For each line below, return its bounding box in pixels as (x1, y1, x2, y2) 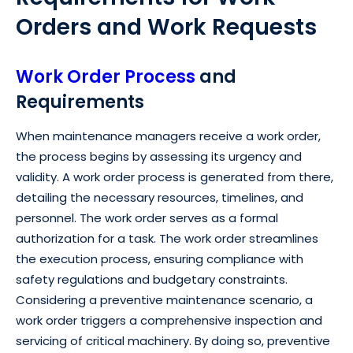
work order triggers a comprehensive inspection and (16, 312, 322, 329)
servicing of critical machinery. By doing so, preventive (16, 333, 330, 350)
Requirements (16, 90, 144, 115)
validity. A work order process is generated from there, (16, 169, 333, 186)
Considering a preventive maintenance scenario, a (16, 292, 313, 309)
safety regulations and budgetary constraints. (16, 271, 288, 288)
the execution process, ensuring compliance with (16, 251, 303, 268)
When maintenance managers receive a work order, (16, 128, 321, 145)
